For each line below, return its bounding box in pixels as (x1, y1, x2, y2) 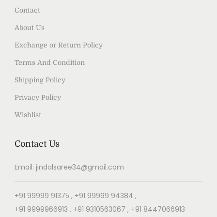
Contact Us (15, 139, 60, 149)
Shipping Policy (15, 76, 65, 84)
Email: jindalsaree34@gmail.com (15, 162, 124, 172)
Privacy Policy (15, 93, 61, 101)
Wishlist (15, 110, 41, 119)
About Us (15, 23, 45, 31)
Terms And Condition (15, 58, 85, 66)
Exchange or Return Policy (15, 41, 103, 49)
